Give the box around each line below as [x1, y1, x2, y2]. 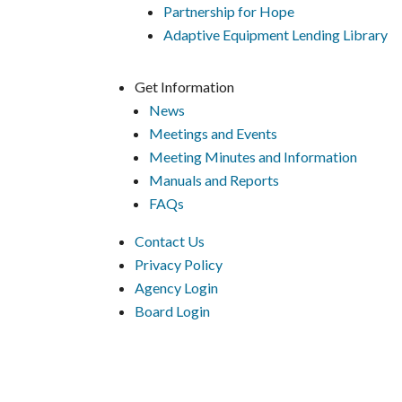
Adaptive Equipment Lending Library [163, 26, 389, 44]
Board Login [135, 302, 211, 320]
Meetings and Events [149, 125, 278, 143]
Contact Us [135, 232, 205, 250]
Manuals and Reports [149, 171, 280, 189]
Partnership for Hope [163, 3, 295, 21]
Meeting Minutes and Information [149, 148, 358, 166]
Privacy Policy [135, 256, 223, 274]
